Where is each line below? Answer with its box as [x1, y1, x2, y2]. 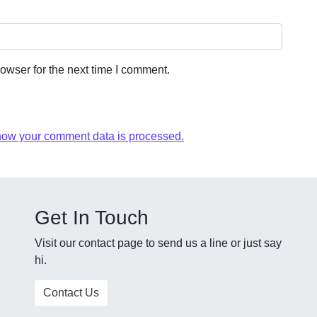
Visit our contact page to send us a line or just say [35, 237, 282, 249]
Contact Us [43, 287, 99, 299]
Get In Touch [35, 207, 149, 229]
